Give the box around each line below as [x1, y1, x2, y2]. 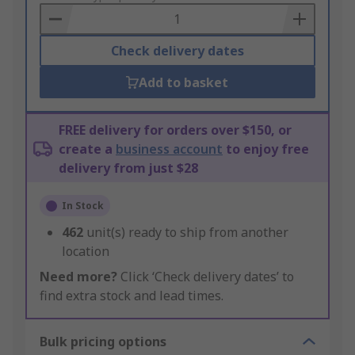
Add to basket [139, 74, 229, 92]
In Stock [62, 199, 104, 213]
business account [116, 140, 223, 158]
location [62, 242, 109, 261]
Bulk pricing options [40, 333, 166, 351]
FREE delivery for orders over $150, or [59, 121, 292, 139]
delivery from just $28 [59, 159, 198, 177]
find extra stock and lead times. [40, 287, 223, 305]
